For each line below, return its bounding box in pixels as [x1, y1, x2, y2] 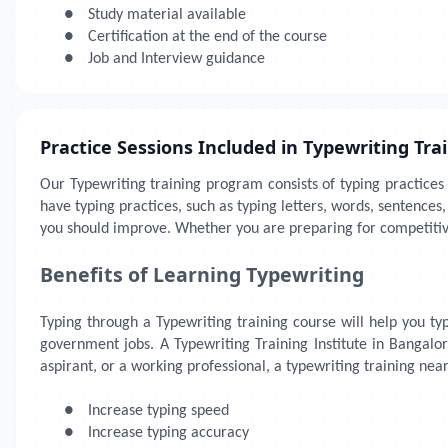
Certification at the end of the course [88, 29, 327, 45]
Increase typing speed [88, 403, 229, 419]
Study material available [88, 7, 246, 23]
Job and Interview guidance [88, 51, 265, 67]
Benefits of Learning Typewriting [40, 261, 364, 288]
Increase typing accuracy [88, 425, 249, 441]
